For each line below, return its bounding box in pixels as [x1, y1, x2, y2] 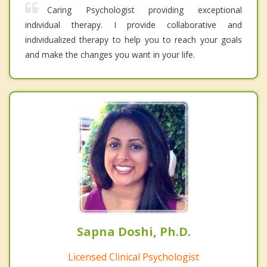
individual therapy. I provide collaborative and [25, 19, 242, 31]
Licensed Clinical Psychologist [68, 250, 199, 264]
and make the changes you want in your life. [25, 49, 195, 61]
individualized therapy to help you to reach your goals [25, 34, 242, 46]
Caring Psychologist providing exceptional [47, 4, 242, 16]
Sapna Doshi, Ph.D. [76, 223, 191, 240]
